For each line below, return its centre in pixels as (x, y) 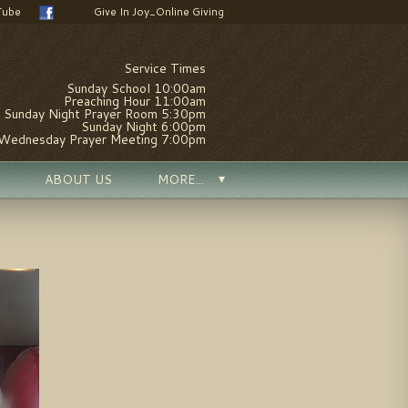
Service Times (165, 68)
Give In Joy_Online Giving (159, 11)
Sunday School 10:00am (136, 88)
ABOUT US (78, 179)
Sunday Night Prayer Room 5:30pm (105, 114)
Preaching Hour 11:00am (135, 101)
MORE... (181, 179)
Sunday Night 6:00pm (143, 127)
